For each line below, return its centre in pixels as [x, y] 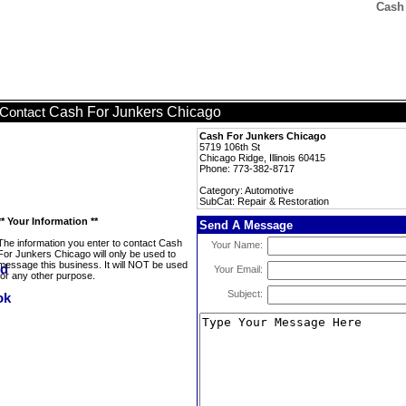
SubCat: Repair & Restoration [264, 201]
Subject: [245, 294]
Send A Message [246, 225]
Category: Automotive [246, 190]
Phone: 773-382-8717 [247, 169]
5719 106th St [230, 147]
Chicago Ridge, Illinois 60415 [262, 158]
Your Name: [237, 245]
